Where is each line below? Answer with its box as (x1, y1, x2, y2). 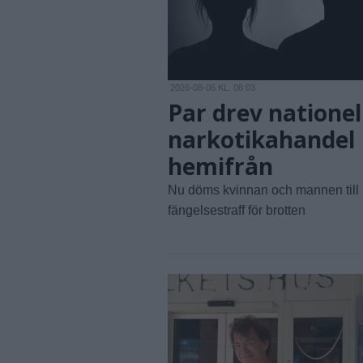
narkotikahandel (168, 124, 355, 156)
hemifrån (168, 151, 273, 182)
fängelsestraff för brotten (168, 203, 305, 218)
